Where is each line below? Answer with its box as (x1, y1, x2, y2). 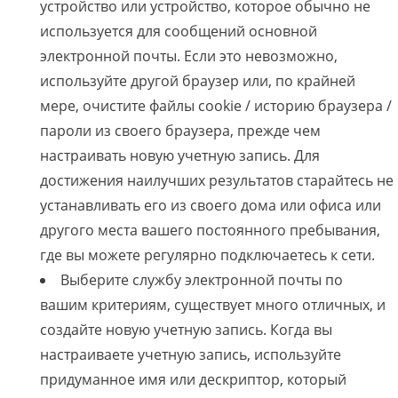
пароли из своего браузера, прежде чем (40, 121, 321, 141)
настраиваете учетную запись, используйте (40, 345, 341, 365)
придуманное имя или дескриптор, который (40, 370, 346, 390)
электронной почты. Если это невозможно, (40, 46, 338, 67)
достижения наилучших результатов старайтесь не (40, 171, 394, 191)
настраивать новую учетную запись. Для (40, 146, 320, 166)
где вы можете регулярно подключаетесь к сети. (40, 245, 375, 266)
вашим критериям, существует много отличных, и (40, 295, 386, 315)
